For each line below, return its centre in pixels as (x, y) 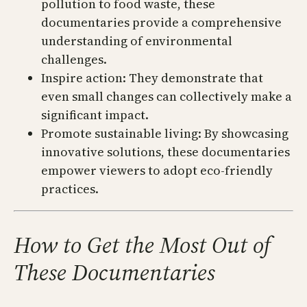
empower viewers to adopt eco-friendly (157, 170)
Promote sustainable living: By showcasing (165, 133)
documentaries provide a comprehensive (161, 22)
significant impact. (95, 114)
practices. (70, 188)
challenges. (74, 59)
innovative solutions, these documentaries (165, 151)
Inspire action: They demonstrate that (152, 77)
